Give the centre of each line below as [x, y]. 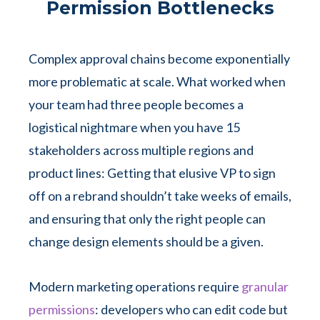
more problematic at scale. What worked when [157, 81]
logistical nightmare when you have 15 [134, 127]
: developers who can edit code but [191, 309]
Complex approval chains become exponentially [159, 59]
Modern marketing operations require [135, 286]
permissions [62, 309]
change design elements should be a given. [147, 241]
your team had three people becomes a [136, 104]
